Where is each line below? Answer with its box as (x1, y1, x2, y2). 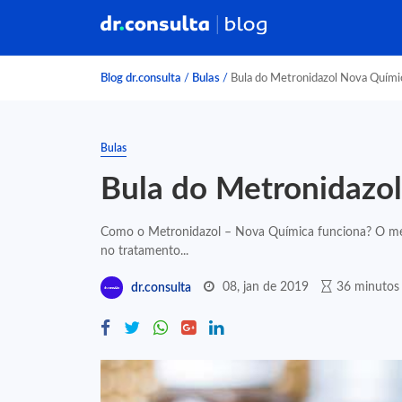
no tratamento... (100, 244, 188, 258)
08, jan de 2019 (223, 280, 309, 293)
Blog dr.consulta (100, 73, 181, 83)
